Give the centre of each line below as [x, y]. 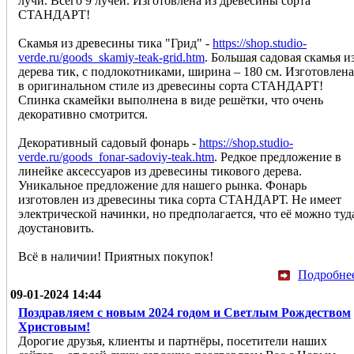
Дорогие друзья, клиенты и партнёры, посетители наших [173, 341]
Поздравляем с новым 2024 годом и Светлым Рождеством [185, 312]
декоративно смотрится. [83, 114]
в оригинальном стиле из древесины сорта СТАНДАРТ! [171, 85]
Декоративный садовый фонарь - [109, 142]
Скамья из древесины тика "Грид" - [115, 43]
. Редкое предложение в [278, 156]
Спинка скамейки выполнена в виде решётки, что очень [171, 100]
